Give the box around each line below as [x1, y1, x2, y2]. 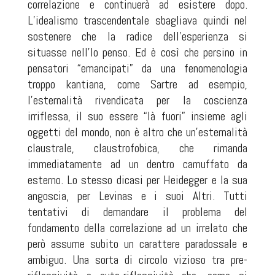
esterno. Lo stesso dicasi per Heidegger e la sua [27, 172, 248, 188]
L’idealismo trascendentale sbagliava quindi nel [27, 12, 248, 28]
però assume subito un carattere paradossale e [27, 236, 248, 252]
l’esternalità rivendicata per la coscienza [27, 92, 248, 108]
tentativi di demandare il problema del [27, 204, 248, 220]
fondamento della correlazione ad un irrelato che [27, 220, 248, 236]
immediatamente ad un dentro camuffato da [27, 156, 248, 172]
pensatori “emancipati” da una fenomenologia [27, 60, 248, 76]
